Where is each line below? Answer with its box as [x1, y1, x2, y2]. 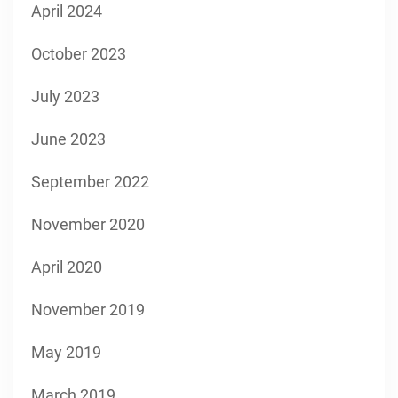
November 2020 [31, 214, 145, 234]
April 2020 [31, 257, 102, 276]
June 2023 [31, 129, 106, 148]
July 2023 [31, 86, 99, 106]
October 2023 [31, 44, 126, 63]
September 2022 [31, 171, 149, 191]
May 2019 [31, 342, 101, 362]
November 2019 [31, 299, 145, 319]
